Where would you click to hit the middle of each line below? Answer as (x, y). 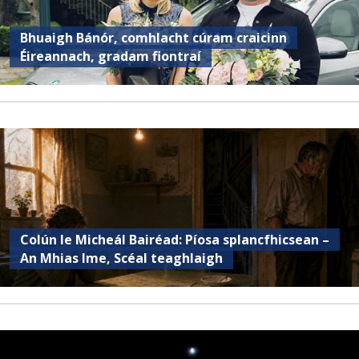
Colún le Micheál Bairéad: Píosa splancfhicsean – (175, 239)
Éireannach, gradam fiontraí (111, 56)
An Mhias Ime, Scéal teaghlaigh (122, 258)
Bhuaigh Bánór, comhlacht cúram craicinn (154, 37)
